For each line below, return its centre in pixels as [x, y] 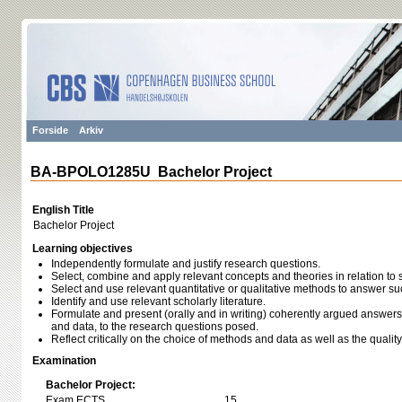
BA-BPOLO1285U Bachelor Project [151, 172]
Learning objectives [83, 249]
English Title [63, 210]
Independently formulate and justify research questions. [186, 264]
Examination [64, 361]
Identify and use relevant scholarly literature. [158, 301]
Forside [50, 130]
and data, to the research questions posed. [155, 327]
